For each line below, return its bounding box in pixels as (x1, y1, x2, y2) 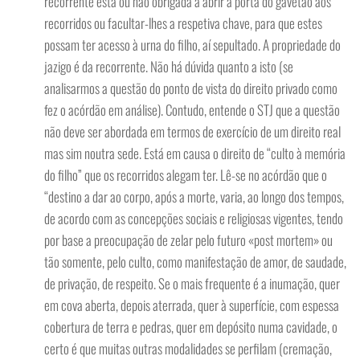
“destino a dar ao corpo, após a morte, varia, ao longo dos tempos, (44, 186, 344, 207)
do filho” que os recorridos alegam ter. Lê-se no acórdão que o (44, 165, 327, 185)
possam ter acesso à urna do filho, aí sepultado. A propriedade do (44, 35, 341, 55)
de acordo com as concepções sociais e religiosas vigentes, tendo (44, 208, 343, 228)
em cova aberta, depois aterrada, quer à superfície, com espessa (44, 295, 339, 315)
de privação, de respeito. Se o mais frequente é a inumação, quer (44, 273, 340, 293)
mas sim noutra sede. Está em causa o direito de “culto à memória (44, 143, 346, 163)
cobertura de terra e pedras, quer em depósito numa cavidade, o (44, 317, 337, 337)
